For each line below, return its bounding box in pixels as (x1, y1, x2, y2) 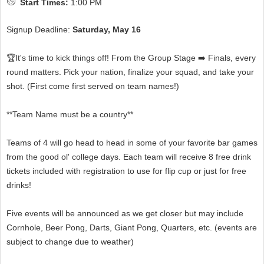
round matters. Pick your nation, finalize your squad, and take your (6, 67, 254, 77)
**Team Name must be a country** (6, 110, 133, 120)
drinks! (6, 180, 31, 190)
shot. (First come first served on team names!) (6, 81, 179, 91)
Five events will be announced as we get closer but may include (6, 209, 243, 219)
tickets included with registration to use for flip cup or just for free (6, 166, 246, 176)
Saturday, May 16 (72, 25, 141, 35)
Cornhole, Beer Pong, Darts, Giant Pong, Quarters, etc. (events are (6, 223, 257, 233)
